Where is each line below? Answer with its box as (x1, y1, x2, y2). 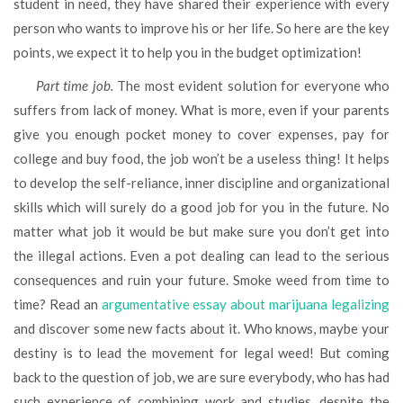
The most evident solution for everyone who (117, 76, 390, 94)
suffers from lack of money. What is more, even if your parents (13, 101, 390, 118)
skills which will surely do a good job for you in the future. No (13, 198, 390, 215)
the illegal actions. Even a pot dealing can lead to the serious (13, 246, 390, 264)
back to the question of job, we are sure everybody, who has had (13, 368, 390, 385)
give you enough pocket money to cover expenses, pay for (13, 125, 390, 142)
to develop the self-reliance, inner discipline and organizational (13, 174, 390, 191)
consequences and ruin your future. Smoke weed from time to (13, 271, 390, 288)
